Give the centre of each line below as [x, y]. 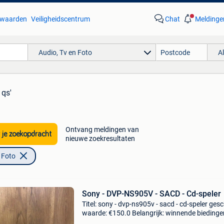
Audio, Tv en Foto [65, 52]
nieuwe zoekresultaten [100, 138]
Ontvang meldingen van [102, 129]
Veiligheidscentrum [60, 19]
